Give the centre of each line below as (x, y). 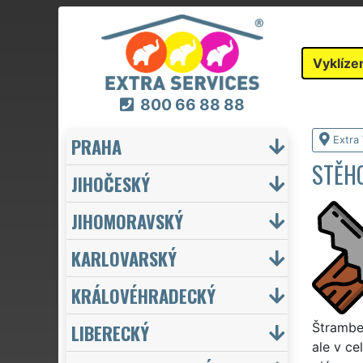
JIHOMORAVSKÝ (127, 220)
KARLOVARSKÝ (124, 258)
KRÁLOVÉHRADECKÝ (143, 295)
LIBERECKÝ (110, 332)
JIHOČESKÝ (111, 183)
